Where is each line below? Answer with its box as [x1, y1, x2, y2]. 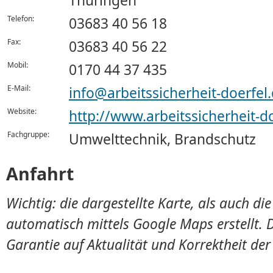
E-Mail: [7, 83, 30, 93]
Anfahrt [6, 161, 74, 185]
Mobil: [7, 60, 28, 70]
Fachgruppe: [7, 129, 49, 140]
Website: [7, 106, 37, 116]
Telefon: [7, 13, 34, 24]
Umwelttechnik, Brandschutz [69, 130, 256, 149]
